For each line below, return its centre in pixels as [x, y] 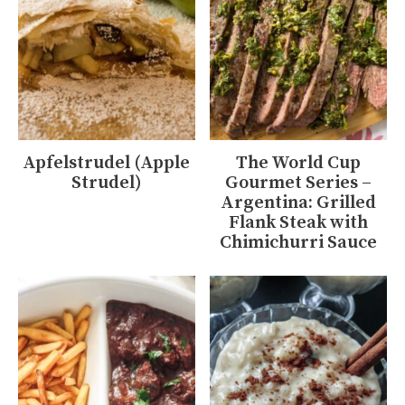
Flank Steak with [299, 223]
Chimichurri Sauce [299, 243]
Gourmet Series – [299, 184]
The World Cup [299, 164]
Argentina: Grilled [299, 203]
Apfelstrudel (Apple [107, 164]
